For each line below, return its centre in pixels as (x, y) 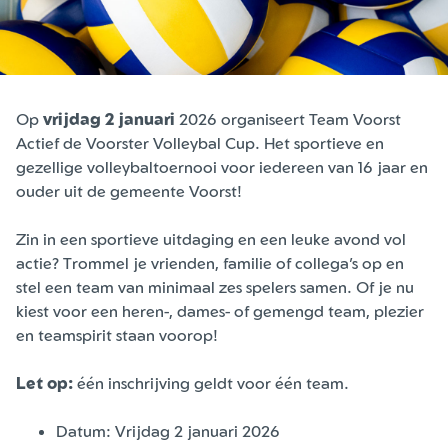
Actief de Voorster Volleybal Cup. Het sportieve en (200, 143)
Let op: (44, 383)
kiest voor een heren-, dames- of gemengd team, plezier (220, 311)
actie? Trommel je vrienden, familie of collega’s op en (210, 263)
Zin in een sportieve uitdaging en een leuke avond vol (211, 239)
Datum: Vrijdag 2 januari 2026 (168, 431)
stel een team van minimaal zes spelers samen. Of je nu (215, 287)
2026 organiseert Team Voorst (288, 119)
